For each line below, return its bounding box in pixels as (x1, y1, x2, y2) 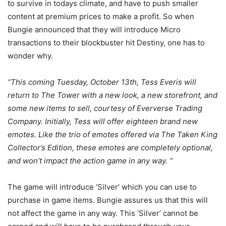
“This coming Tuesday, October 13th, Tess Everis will (8, 77, 196, 87)
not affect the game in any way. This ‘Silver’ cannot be (8, 208, 198, 218)
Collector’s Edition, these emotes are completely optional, (8, 143, 213, 153)
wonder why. (8, 51, 53, 61)
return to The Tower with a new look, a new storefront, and (8, 90, 217, 100)
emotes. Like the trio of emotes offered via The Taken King (8, 130, 217, 140)
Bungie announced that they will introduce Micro (8, 25, 181, 35)
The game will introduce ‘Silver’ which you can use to (8, 182, 197, 192)
